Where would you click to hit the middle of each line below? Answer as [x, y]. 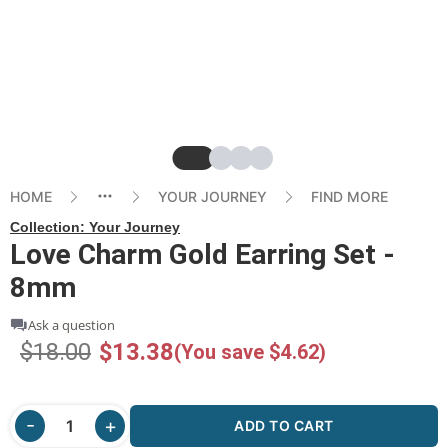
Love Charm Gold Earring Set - [202, 254]
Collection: [49, 226]
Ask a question [71, 324]
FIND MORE [349, 197]
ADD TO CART [284, 426]
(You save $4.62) [250, 351]
